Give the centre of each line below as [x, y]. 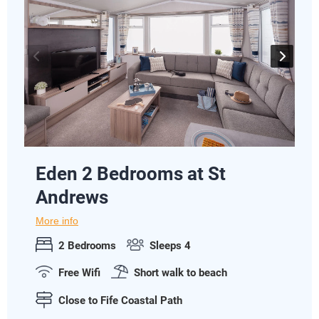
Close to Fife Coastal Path [120, 301]
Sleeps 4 [170, 245]
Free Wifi [79, 272]
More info [57, 221]
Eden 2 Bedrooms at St [131, 174]
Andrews [72, 198]
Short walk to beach [181, 272]
